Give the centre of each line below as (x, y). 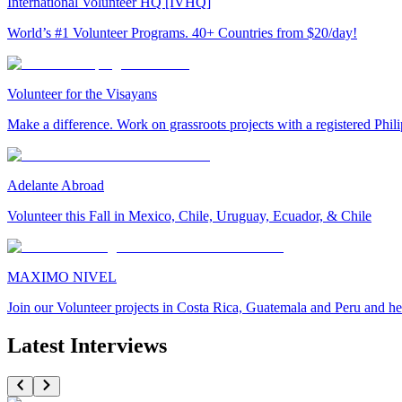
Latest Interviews (87, 346)
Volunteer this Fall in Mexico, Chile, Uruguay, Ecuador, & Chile (189, 216)
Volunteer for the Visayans (82, 94)
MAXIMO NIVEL (62, 277)
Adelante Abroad (56, 186)
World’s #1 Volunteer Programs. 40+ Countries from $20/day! (182, 33)
